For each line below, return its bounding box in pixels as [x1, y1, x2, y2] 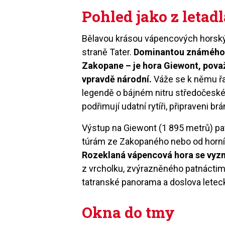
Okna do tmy [82, 202, 175, 222]
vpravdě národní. [82, 73, 152, 84]
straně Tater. [82, 46, 134, 57]
